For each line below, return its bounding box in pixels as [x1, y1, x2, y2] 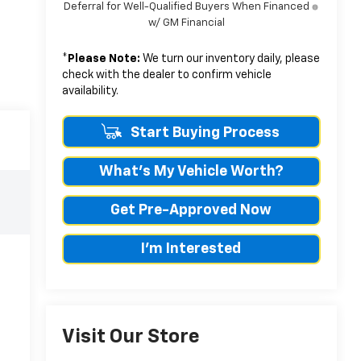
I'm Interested [141, 241, 242, 256]
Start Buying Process [127, 125, 280, 140]
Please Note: [67, 52, 140, 64]
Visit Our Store [61, 327, 200, 347]
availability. [61, 85, 118, 97]
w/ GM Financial [148, 17, 226, 28]
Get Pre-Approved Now [110, 202, 272, 218]
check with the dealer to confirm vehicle [61, 68, 272, 81]
